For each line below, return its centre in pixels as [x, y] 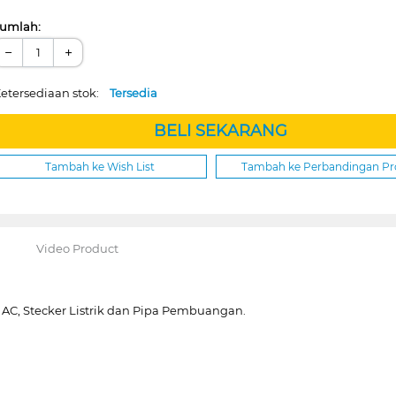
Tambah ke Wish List [99, 166]
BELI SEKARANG [220, 130]
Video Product [77, 248]
